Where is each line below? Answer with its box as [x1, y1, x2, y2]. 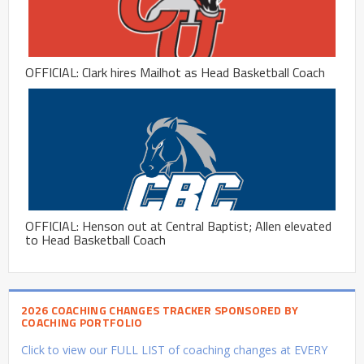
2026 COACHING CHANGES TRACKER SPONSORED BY [21, 301, 299, 318]
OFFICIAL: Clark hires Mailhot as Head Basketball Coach [25, 62, 325, 82]
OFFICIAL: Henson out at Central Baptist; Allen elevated [25, 215, 331, 236]
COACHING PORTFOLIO [21, 313, 143, 331]
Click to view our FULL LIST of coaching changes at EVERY [21, 341, 327, 357]
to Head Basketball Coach [25, 229, 166, 249]
